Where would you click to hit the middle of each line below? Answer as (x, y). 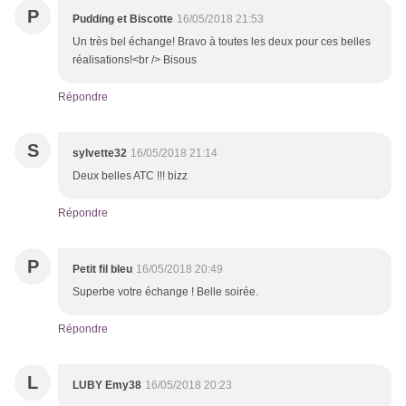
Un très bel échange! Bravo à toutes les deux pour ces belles (222, 42)
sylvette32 (100, 154)
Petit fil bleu (102, 270)
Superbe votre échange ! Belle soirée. (165, 292)
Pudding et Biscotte (123, 19)
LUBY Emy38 (107, 386)
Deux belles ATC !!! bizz (130, 176)
